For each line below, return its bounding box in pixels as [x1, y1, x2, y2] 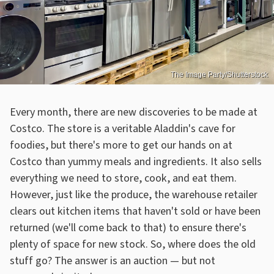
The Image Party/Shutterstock [171, 70, 268, 79]
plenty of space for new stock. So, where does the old [10, 236, 256, 252]
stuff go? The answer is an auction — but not [10, 253, 215, 268]
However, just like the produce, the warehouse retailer [10, 187, 257, 202]
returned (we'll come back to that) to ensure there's [10, 220, 246, 235]
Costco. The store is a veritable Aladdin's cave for [10, 120, 235, 136]
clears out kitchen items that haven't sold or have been [10, 203, 261, 219]
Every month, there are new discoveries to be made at [10, 104, 257, 120]
